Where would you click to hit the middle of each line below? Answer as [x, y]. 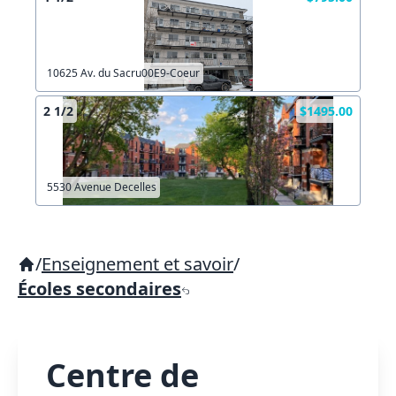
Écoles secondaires [99, 289]
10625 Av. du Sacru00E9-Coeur [123, 73]
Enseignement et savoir [137, 264]
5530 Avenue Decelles [102, 187]
